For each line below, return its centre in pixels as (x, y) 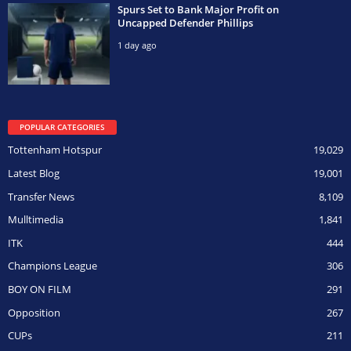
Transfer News (41, 196)
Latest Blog (34, 173)
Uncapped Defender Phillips (185, 22)
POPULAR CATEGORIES (62, 127)
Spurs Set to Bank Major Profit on (198, 9)
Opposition (34, 312)
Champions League (52, 266)
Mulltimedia (36, 220)
